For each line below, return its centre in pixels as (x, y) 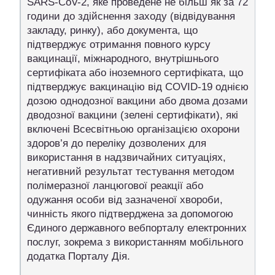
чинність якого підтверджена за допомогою (130, 214)
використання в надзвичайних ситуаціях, (126, 157)
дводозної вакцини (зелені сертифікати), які (133, 115)
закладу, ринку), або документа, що (112, 30)
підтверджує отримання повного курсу (119, 44)
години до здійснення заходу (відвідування (131, 16)
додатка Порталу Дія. (79, 256)
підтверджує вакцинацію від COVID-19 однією (138, 87)
